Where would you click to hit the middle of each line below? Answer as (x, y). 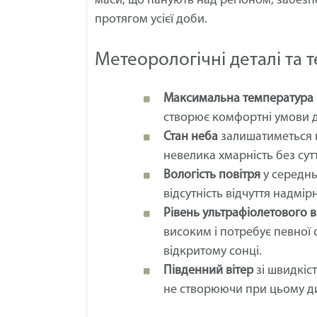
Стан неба (191, 137)
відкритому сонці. (213, 252)
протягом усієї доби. (151, 20)
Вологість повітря (212, 175)
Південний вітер (208, 271)
